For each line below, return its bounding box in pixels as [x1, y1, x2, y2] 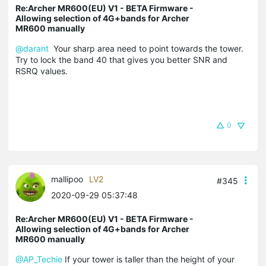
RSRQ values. [15, 65, 70, 76]
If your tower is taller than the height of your [62, 254, 235, 264]
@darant [15, 43, 49, 53]
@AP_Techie [15, 254, 62, 264]
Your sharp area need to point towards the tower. [49, 43, 243, 53]
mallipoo [51, 173, 83, 184]
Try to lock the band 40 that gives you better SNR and [15, 54, 227, 65]
